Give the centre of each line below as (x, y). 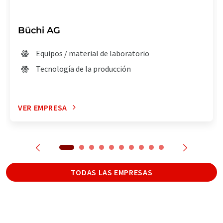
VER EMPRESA (43, 107)
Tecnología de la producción (83, 68)
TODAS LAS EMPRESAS (111, 172)
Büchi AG (39, 30)
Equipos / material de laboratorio (93, 53)
